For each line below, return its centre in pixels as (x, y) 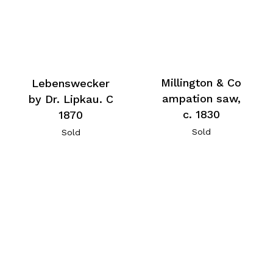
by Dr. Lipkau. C (71, 99)
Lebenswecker (71, 83)
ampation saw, (201, 99)
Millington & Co (201, 83)
